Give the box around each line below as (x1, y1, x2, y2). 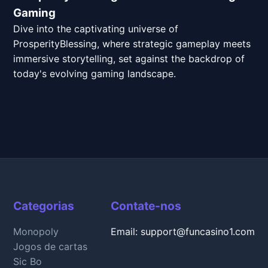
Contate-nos (110, 198, 181, 213)
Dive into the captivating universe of (13, 22, 179, 35)
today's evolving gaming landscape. (13, 67, 176, 80)
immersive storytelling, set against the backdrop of (13, 52, 245, 65)
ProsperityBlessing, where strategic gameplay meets (13, 37, 251, 50)
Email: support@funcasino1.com (110, 225, 255, 237)
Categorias (13, 198, 75, 213)
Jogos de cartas (13, 240, 88, 252)
